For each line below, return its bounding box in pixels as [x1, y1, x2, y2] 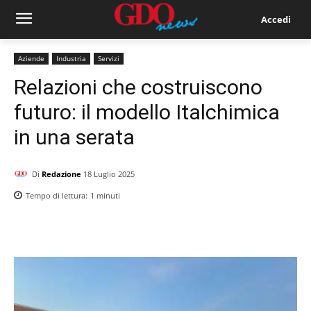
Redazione [42, 168, 81, 179]
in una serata [14, 125, 135, 149]
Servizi [98, 53, 119, 63]
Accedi [260, 12, 291, 26]
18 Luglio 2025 [83, 169, 135, 180]
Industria [56, 53, 86, 63]
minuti [94, 190, 120, 201]
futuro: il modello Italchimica [14, 100, 280, 124]
